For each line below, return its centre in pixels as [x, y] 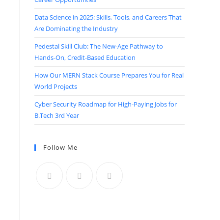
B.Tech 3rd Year [57, 115]
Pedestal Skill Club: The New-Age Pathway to [99, 46]
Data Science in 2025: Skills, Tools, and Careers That [108, 17]
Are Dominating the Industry [76, 28]
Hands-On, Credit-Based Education [85, 57]
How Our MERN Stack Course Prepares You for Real [109, 75]
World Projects [56, 86]
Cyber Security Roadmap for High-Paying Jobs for [106, 104]
